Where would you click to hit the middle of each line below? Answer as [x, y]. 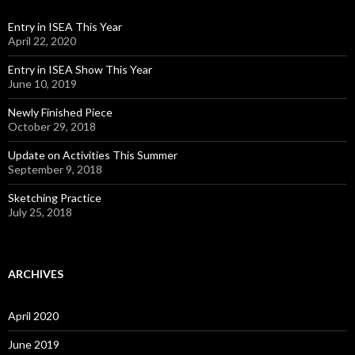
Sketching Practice [55, 197]
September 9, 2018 [55, 169]
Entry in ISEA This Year [65, 26]
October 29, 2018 [52, 126]
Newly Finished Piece [60, 112]
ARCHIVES [36, 273]
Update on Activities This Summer [93, 155]
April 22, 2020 [42, 40]
